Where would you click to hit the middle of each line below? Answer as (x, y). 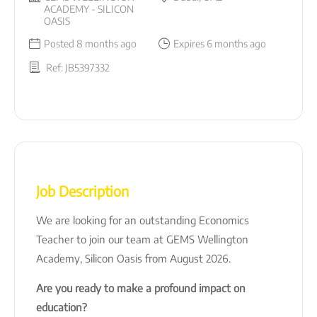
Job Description (82, 190)
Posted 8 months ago (90, 44)
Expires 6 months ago (220, 44)
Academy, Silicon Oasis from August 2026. (133, 258)
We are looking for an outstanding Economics (143, 220)
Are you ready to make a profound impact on (141, 288)
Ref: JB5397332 (78, 67)
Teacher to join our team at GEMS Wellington (142, 239)
